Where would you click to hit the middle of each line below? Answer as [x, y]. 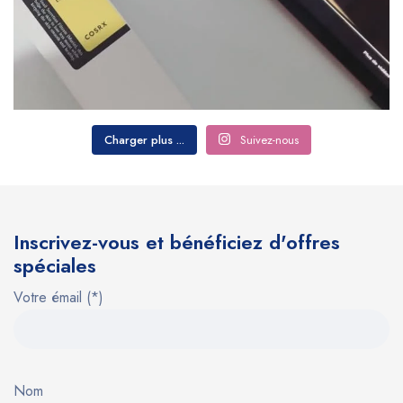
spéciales [55, 265]
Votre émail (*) [58, 297]
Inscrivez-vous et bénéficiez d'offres [177, 242]
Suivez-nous [270, 139]
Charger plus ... [144, 139]
